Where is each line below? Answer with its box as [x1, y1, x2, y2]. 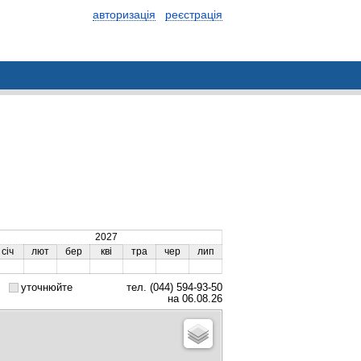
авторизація [93, 8, 156, 21]
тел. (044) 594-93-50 [123, 281, 222, 293]
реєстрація [165, 8, 222, 21]
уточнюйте [21, 281, 73, 293]
